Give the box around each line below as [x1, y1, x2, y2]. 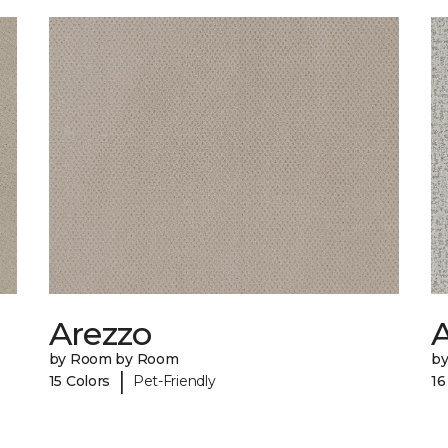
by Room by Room [48, 350, 179, 369]
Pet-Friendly [132, 371, 216, 390]
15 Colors [48, 371, 111, 390]
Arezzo [48, 314, 152, 354]
